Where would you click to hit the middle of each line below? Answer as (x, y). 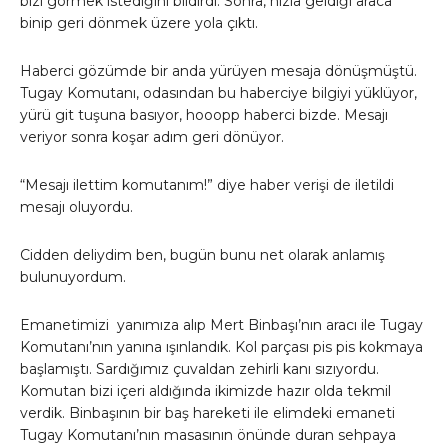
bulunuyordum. (73, 277)
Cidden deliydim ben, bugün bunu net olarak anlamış (202, 255)
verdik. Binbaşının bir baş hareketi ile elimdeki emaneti (207, 413)
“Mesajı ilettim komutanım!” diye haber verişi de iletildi (207, 185)
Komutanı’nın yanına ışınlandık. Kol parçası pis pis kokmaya (221, 347)
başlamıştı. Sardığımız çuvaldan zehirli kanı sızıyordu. (199, 369)
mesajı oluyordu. (76, 207)
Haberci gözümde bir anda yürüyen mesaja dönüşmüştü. (218, 71)
